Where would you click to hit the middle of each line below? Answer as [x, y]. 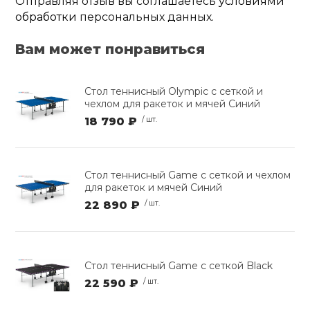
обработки [46, 17]
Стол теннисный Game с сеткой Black [179, 266]
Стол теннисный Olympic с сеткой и [174, 91]
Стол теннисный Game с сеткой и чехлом [188, 175]
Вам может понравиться [110, 49]
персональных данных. [146, 17]
